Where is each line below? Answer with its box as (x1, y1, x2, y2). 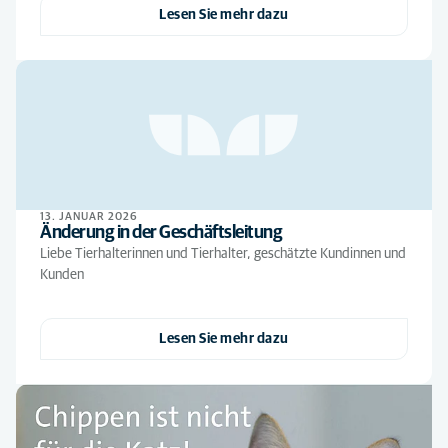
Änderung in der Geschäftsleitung (40, 224, 282, 242)
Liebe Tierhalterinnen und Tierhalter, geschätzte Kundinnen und (40, 247, 406, 261)
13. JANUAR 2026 (40, 211, 138, 222)
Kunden (40, 268, 84, 282)
